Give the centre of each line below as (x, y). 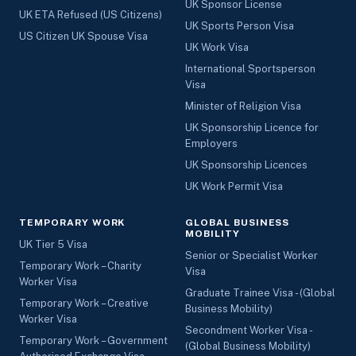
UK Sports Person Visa (240, 26)
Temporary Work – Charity (80, 266)
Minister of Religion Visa (243, 106)
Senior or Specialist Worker (252, 255)
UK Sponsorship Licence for (252, 128)
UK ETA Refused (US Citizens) (91, 15)
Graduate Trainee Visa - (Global (260, 293)
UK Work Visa (217, 47)
